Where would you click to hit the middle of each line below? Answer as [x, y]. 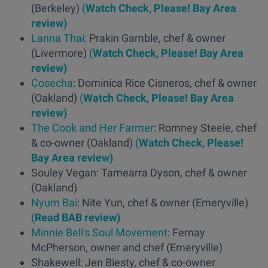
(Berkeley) [55, 8]
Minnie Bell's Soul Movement [99, 232]
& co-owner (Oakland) [82, 142]
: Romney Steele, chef [205, 127]
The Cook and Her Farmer [92, 127]
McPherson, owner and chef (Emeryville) [127, 247]
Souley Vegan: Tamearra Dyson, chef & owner [139, 172]
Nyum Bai [54, 202]
